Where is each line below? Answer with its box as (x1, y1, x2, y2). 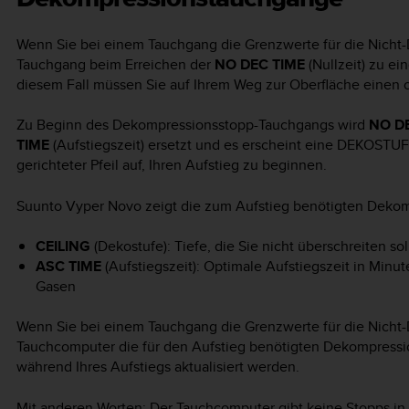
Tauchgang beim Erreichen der (16, 53, 215, 75)
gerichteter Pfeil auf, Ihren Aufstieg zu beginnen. (16, 154, 327, 176)
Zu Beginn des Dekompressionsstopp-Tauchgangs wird (16, 114, 369, 136)
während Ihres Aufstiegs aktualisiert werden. (16, 356, 299, 378)
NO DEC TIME (215, 53, 305, 75)
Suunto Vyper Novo (16, 194, 142, 216)
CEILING (35, 236, 90, 257)
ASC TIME (35, 256, 101, 278)
